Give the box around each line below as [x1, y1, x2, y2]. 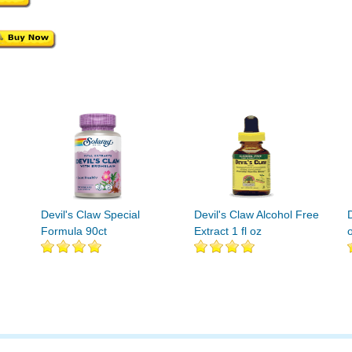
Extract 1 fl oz [194, 225, 262, 237]
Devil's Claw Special [41, 208, 140, 221]
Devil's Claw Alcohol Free [194, 208, 319, 221]
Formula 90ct [41, 225, 107, 237]
